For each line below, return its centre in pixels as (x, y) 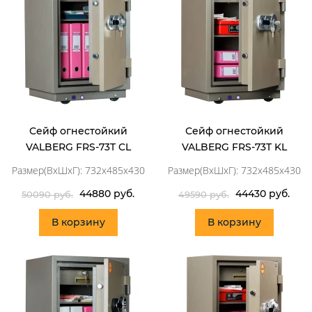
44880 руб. (107, 193)
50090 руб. (47, 195)
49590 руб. (204, 195)
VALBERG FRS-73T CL (78, 147)
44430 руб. (263, 193)
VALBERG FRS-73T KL (234, 147)
